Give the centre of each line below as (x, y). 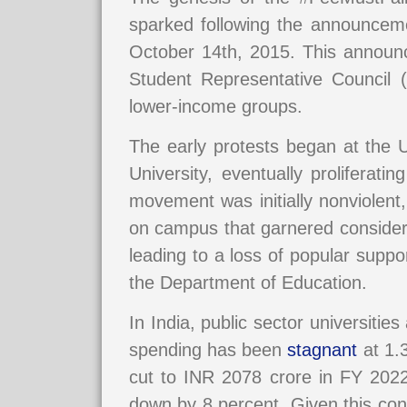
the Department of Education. (256, 283)
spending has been (208, 350)
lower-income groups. (216, 106)
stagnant (323, 350)
